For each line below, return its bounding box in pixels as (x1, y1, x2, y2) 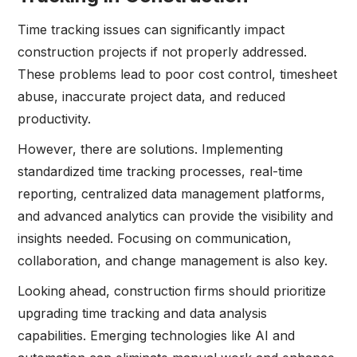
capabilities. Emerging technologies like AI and (18, 328, 296, 344)
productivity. (18, 111, 92, 127)
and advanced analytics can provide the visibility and (18, 208, 334, 225)
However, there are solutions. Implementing (18, 141, 284, 158)
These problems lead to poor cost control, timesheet (18, 66, 338, 83)
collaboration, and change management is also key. (18, 253, 328, 269)
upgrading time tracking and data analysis (18, 305, 268, 322)
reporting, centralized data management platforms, (18, 186, 326, 202)
